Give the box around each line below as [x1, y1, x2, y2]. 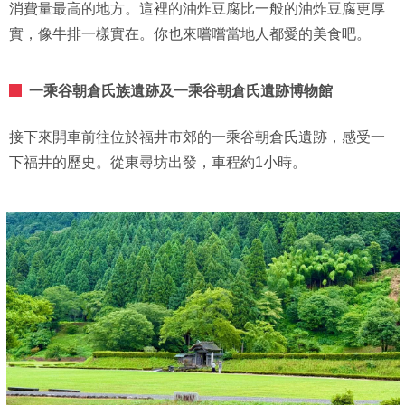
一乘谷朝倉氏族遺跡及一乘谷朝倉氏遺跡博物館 [29, 83, 333, 99]
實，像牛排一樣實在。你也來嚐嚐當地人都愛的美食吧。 [9, 26, 371, 42]
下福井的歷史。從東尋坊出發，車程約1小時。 [9, 155, 306, 171]
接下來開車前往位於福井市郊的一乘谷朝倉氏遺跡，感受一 [9, 129, 385, 146]
